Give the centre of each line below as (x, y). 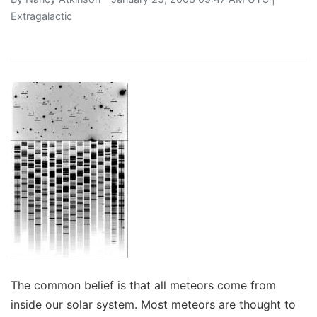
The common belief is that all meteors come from (143, 285)
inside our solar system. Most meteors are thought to (153, 304)
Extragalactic (41, 16)
